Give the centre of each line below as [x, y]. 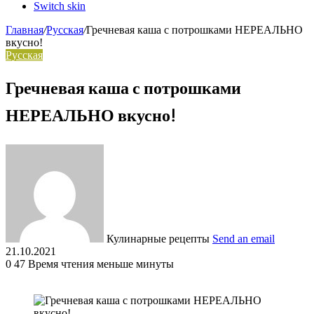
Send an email [244, 238]
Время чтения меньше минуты [101, 264]
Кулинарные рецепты [158, 238]
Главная [25, 30]
